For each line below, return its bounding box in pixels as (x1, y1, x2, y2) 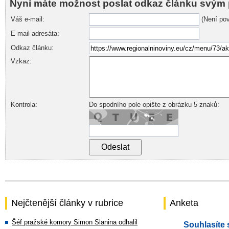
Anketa (170, 198, 198, 208)
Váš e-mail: (11, 15, 44, 23)
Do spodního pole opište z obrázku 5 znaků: (89, 101, 219, 108)
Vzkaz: (11, 57, 32, 65)
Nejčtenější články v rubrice (11, 198, 123, 208)
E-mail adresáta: (11, 30, 59, 37)
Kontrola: (11, 101, 37, 108)
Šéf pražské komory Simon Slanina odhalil (12, 218, 138, 226)
